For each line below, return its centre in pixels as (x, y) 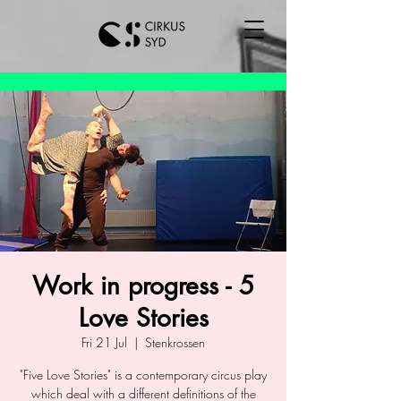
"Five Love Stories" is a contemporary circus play (143, 375)
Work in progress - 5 (143, 286)
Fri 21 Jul (104, 342)
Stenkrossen (175, 342)
